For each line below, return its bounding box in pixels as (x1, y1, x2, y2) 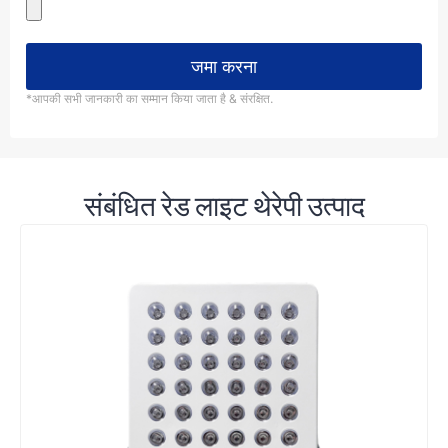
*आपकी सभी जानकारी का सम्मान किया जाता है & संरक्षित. (26, 91, 273, 107)
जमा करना (191, 56, 257, 78)
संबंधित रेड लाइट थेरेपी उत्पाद (83, 188, 365, 225)
